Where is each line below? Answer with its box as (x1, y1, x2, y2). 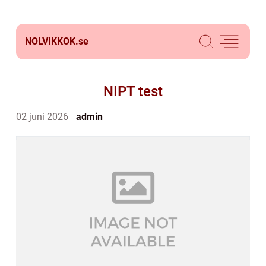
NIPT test (103, 83, 163, 100)
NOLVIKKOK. (25, 36, 78, 47)
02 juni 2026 (16, 111, 71, 122)
